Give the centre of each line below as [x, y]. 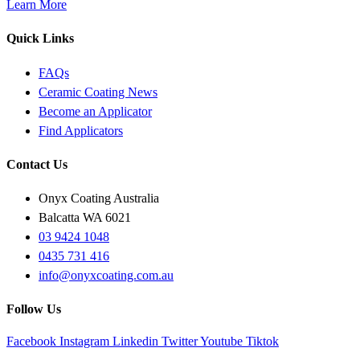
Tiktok [262, 341]
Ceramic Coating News [98, 92]
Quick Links [40, 39]
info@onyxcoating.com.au [106, 276]
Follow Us [34, 309]
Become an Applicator [95, 111]
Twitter [180, 341]
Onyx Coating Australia [99, 198]
